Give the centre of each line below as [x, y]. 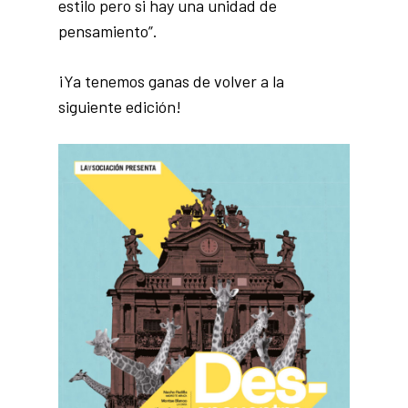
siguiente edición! [120, 107]
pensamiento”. [108, 31]
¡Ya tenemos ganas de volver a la [171, 81]
